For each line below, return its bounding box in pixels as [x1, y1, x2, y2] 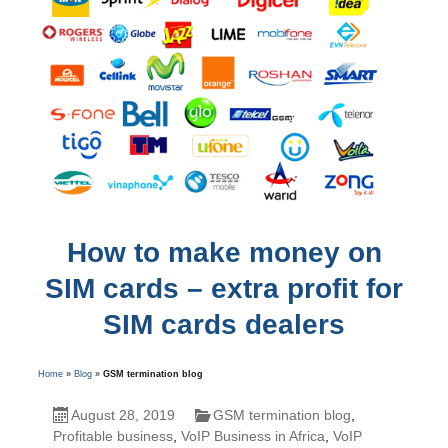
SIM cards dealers [103, 308, 345, 340]
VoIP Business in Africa [180, 427, 325, 444]
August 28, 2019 [70, 406, 175, 423]
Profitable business [52, 427, 173, 444]
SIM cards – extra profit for [45, 272, 403, 304]
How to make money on [66, 236, 382, 268]
